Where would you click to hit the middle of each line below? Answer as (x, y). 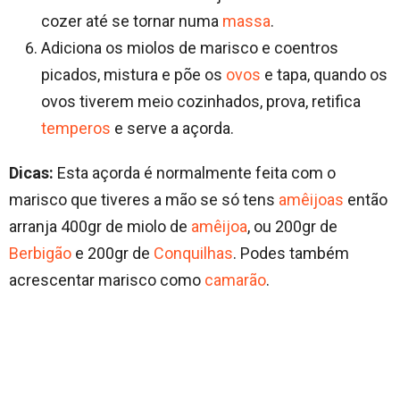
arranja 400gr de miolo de (100, 227)
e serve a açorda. (172, 129)
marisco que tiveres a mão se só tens (144, 200)
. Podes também (291, 254)
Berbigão (40, 254)
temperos (76, 129)
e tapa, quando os (324, 75)
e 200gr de (112, 254)
